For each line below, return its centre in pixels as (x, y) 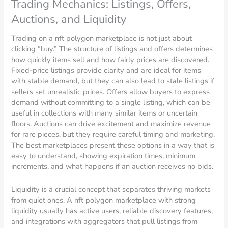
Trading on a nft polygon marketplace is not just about (102, 38)
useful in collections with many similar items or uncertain (105, 113)
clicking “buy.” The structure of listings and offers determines (112, 49)
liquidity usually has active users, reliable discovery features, (112, 210)
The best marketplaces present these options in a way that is (113, 145)
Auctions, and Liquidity (69, 20)
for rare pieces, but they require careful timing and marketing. (113, 135)
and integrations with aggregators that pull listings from (105, 221)
